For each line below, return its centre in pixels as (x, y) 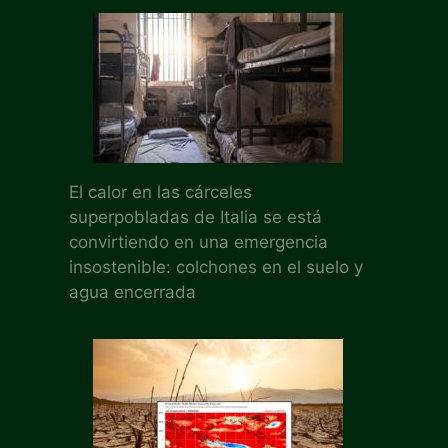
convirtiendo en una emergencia (198, 241)
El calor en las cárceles (160, 191)
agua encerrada (132, 291)
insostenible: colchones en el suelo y (215, 266)
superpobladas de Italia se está (195, 216)
